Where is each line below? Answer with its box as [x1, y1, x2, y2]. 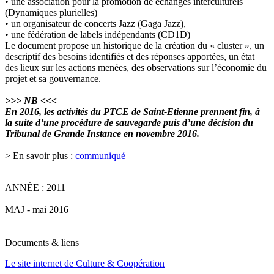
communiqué [75, 150, 125, 161]
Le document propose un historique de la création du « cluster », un [5, 40, 264, 51]
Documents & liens [5, 237, 79, 248]
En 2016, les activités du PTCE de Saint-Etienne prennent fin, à [5, 106, 260, 117]
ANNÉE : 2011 [5, 182, 65, 193]
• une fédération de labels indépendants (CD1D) [5, 29, 190, 40]
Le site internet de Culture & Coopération [5, 258, 165, 269]
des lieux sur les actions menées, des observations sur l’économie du [5, 62, 267, 73]
